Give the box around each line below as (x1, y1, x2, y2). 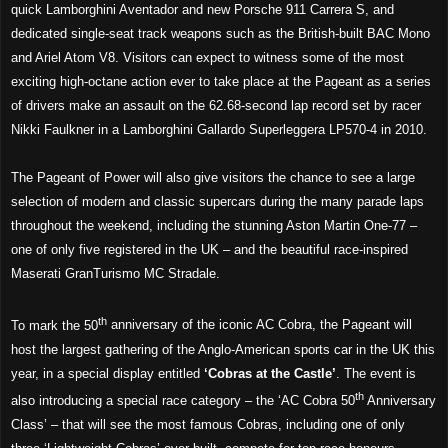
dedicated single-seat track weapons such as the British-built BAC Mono (11, 26, 430, 42)
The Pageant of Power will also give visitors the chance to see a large (11, 170, 415, 186)
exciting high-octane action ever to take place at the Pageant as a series (11, 74, 431, 90)
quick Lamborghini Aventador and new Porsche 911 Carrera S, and (11, 2, 394, 18)
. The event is (336, 365, 416, 381)
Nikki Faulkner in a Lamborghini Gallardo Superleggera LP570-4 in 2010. (11, 122, 427, 138)
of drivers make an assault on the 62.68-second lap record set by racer (11, 98, 421, 114)
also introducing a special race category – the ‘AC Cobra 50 (11, 392, 355, 408)
